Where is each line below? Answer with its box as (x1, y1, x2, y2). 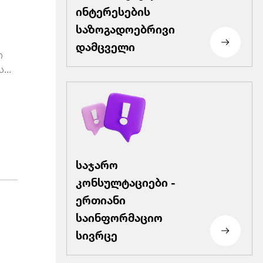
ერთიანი (75, 188, 126, 209)
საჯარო (75, 153, 118, 174)
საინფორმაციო (75, 205, 163, 227)
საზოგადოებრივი (75, 17, 175, 38)
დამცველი (75, 35, 135, 56)
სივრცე (75, 223, 117, 244)
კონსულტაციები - (75, 170, 176, 191)
